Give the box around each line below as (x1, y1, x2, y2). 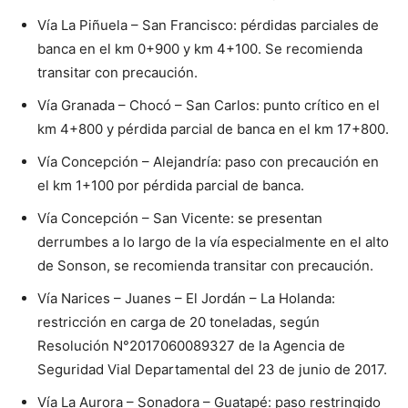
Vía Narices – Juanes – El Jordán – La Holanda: (37, 290, 335, 307)
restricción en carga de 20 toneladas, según (37, 313, 320, 331)
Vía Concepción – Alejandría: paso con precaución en (37, 153, 379, 170)
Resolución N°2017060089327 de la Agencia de (37, 337, 345, 354)
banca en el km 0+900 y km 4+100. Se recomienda (37, 40, 362, 57)
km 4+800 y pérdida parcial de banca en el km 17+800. (37, 120, 389, 138)
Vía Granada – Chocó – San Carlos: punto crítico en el (37, 97, 380, 114)
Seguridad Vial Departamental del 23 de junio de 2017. (37, 361, 387, 378)
